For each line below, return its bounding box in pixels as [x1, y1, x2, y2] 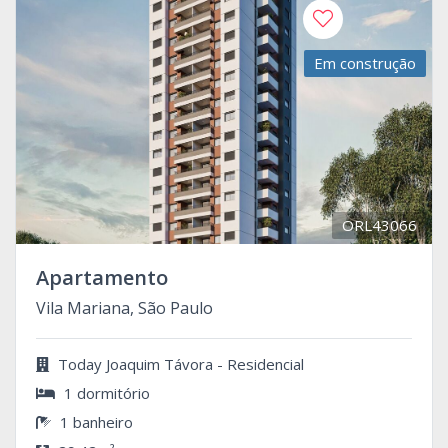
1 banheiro [56, 411, 133, 432]
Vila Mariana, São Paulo [36, 296, 213, 319]
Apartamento [36, 263, 168, 291]
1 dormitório [60, 382, 150, 403]
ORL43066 [342, 214, 417, 235]
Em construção [314, 52, 416, 73]
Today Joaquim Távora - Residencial [54, 353, 304, 374]
